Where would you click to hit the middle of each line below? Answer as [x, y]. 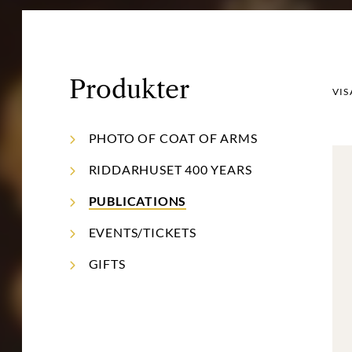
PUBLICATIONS [137, 200]
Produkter [129, 89]
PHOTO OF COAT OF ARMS [173, 137]
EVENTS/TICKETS [142, 232]
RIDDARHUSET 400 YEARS [170, 169]
